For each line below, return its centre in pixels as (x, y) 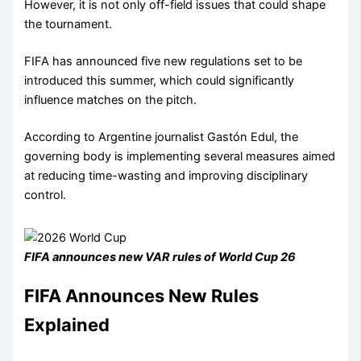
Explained (67, 325)
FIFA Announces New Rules (142, 296)
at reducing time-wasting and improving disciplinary (166, 176)
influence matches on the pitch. (111, 100)
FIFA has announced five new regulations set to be (164, 62)
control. (46, 195)
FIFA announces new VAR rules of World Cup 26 (160, 257)
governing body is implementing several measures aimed (180, 157)
